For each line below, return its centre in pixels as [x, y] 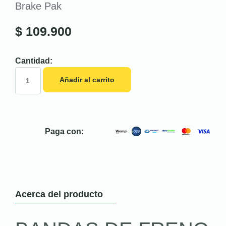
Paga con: [65, 131]
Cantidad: [34, 61]
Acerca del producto [59, 194]
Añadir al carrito [87, 79]
